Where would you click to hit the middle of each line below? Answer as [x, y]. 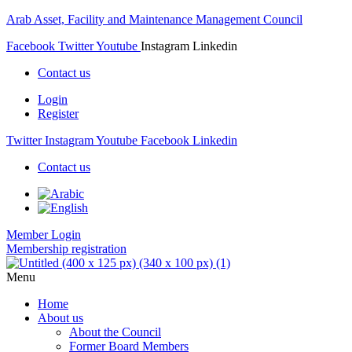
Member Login [44, 235]
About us [60, 318]
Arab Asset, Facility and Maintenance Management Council [154, 19]
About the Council [115, 332]
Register [58, 114]
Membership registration [66, 249]
